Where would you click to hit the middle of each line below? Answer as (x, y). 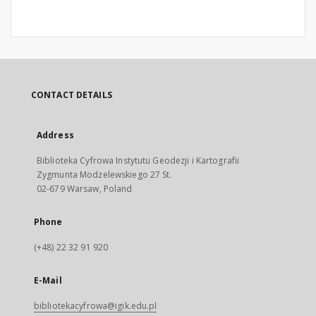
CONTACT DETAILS (72, 95)
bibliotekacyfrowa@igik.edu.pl (96, 306)
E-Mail (48, 280)
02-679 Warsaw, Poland (85, 189)
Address (55, 135)
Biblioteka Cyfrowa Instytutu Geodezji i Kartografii (138, 160)
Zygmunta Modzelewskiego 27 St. (104, 175)
